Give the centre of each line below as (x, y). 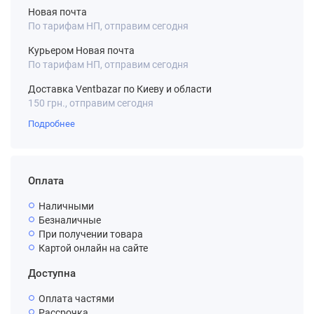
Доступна (52, 273)
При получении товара (91, 234)
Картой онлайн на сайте (93, 248)
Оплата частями (76, 299)
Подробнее (52, 124)
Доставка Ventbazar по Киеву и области (120, 89)
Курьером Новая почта (81, 50)
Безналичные (70, 220)
